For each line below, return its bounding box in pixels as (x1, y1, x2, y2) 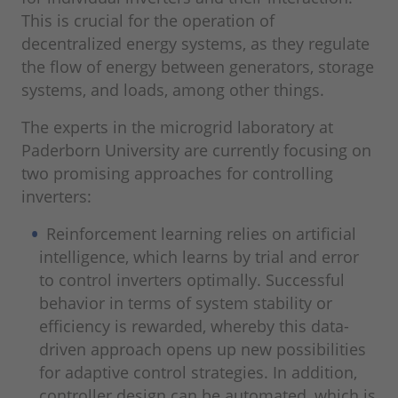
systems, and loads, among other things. (21, 79, 329, 101)
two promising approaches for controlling (21, 163, 333, 185)
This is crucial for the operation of (21, 10, 275, 32)
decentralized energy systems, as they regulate (21, 33, 370, 55)
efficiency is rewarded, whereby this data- (39, 315, 349, 338)
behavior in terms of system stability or (39, 292, 332, 314)
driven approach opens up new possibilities (39, 338, 366, 361)
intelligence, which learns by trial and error (39, 246, 359, 268)
